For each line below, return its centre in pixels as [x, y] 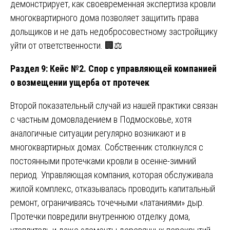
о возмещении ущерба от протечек [80, 83]
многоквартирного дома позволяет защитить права [104, 18]
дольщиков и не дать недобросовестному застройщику [114, 32]
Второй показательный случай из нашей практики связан [114, 106]
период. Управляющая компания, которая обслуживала [112, 175]
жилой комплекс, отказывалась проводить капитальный [113, 189]
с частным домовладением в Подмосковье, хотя [101, 120]
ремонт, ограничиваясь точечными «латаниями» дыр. [107, 203]
